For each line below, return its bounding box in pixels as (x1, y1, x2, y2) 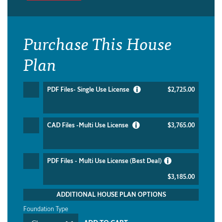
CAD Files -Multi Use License (47, 120, 130, 129)
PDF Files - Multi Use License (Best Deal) (47, 156, 162, 165)
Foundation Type (23, 204, 68, 213)
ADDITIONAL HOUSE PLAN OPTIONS (56, 190, 166, 199)
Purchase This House (23, 28, 172, 56)
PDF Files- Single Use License (47, 85, 131, 94)
